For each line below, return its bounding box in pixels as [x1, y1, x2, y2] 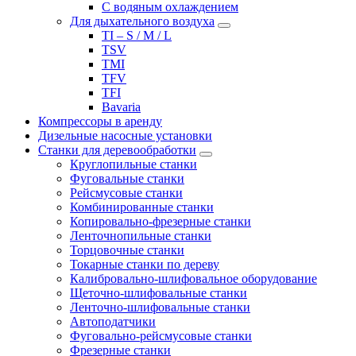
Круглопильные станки [70, 157, 197, 171]
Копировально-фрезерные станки [70, 214, 251, 228]
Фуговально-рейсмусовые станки [70, 328, 252, 342]
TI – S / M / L [102, 28, 172, 42]
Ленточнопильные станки [70, 228, 211, 242]
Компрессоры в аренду [38, 114, 162, 128]
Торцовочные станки [70, 242, 184, 257]
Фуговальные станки [70, 171, 184, 185]
